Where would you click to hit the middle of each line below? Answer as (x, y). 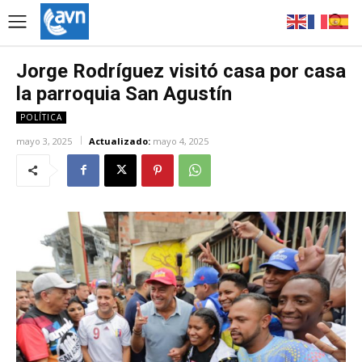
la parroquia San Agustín (124, 93)
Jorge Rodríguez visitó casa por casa (181, 71)
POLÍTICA (41, 117)
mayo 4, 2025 (181, 141)
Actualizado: (120, 141)
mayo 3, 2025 (44, 141)
